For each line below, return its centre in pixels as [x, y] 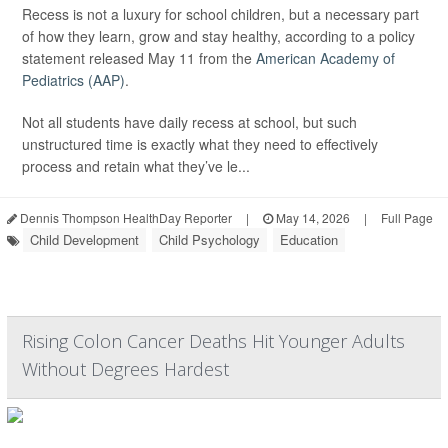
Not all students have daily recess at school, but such [189, 122]
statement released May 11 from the [139, 58]
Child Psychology [209, 239]
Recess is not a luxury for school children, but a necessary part [220, 14]
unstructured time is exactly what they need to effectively [200, 144]
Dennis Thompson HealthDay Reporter [124, 217]
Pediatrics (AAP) [73, 80]
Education [309, 239]
